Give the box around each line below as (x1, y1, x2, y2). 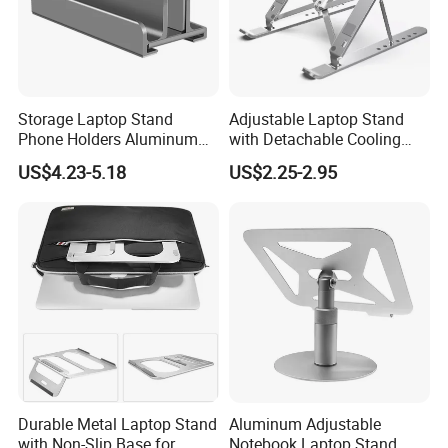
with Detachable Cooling (228, 127, 401, 150)
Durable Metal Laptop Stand (18, 413, 218, 436)
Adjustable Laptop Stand (228, 107, 404, 130)
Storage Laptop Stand (18, 107, 174, 130)
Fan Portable (228, 147, 319, 170)
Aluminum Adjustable (228, 413, 381, 436)
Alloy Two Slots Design (18, 147, 182, 170)
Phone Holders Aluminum (18, 127, 199, 150)
